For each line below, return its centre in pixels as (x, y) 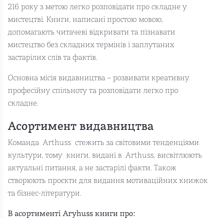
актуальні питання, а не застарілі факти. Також (92, 168)
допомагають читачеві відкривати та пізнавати (91, 32)
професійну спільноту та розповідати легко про (93, 91)
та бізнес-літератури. (45, 193)
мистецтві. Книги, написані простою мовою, (85, 20)
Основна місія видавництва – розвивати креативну (99, 78)
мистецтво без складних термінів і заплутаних (91, 45)
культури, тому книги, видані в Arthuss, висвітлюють (105, 155)
